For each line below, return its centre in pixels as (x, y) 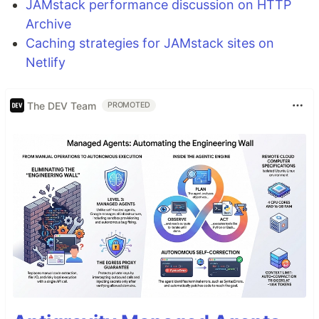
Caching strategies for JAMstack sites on (150, 43)
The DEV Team (62, 105)
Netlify (46, 62)
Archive (48, 24)
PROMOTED (129, 105)
